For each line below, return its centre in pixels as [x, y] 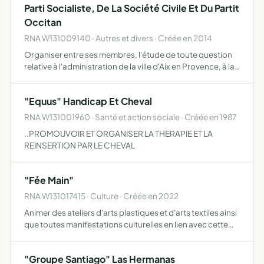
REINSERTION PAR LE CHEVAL [80, 145]
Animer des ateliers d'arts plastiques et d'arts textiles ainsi [131, 212]
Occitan [43, 22]
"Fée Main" [49, 180]
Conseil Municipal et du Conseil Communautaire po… [122, 90]
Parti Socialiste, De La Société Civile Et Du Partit [132, 8]
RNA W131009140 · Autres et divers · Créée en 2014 [118, 38]
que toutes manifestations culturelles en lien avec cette [126, 224]
